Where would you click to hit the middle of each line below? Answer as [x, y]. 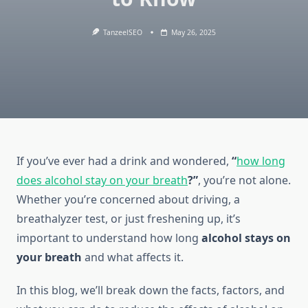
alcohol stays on [246, 238]
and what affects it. [133, 257]
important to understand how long [109, 238]
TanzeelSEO [123, 32]
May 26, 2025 [194, 32]
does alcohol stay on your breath [102, 180]
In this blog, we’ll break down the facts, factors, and [151, 290]
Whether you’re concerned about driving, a [128, 200]
